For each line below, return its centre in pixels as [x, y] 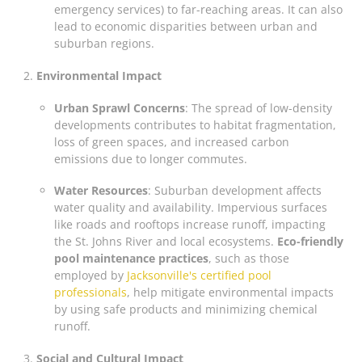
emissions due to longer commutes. [151, 158]
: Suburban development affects [235, 190]
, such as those [249, 258]
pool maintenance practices [132, 258]
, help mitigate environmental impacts [231, 292]
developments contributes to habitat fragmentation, [196, 124]
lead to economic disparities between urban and [186, 26]
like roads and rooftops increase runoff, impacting [190, 224]
